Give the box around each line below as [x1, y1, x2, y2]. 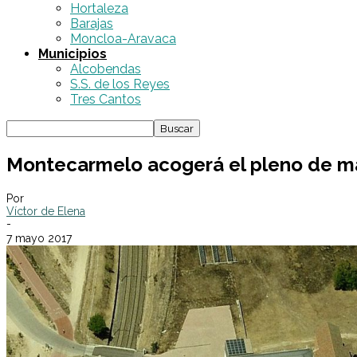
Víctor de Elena [6, 204, 85, 218]
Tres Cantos [70, 92, 141, 107]
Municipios [38, 46, 107, 61]
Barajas [70, 16, 113, 31]
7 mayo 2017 [6, 231, 72, 245]
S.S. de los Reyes [70, 76, 170, 92]
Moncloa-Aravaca [70, 31, 176, 46]
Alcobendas [70, 61, 141, 76]
